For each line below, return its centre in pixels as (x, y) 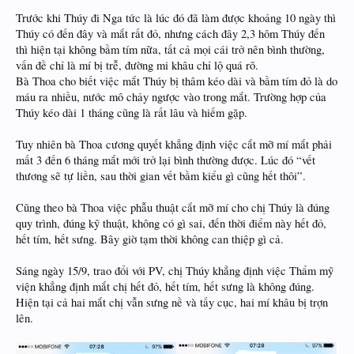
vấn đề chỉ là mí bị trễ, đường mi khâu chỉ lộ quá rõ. (137, 65)
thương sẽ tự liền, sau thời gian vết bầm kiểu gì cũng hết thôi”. (161, 176)
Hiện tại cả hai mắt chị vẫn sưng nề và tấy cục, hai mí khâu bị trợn (172, 302)
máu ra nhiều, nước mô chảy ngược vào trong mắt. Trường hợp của (171, 97)
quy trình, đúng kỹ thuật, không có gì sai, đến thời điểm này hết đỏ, (171, 223)
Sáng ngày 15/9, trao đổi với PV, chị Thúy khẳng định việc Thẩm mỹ (175, 271)
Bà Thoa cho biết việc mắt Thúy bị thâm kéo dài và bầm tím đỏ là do (177, 81)
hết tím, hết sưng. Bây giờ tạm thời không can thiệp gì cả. (150, 239)
